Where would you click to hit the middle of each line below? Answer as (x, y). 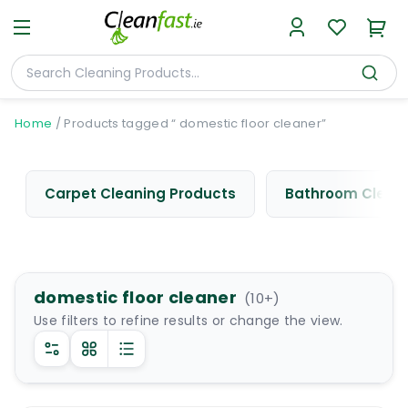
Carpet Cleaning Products (140, 194)
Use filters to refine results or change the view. (189, 321)
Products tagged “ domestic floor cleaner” (195, 123)
